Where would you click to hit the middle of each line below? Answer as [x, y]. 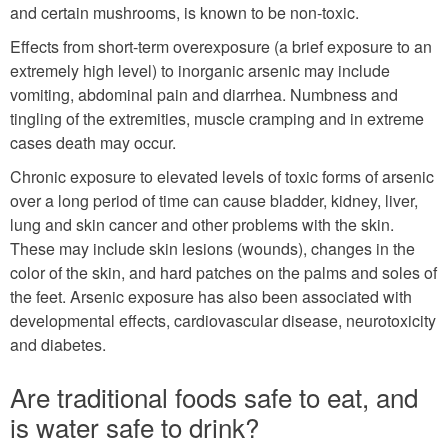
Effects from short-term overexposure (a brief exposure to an [221, 46]
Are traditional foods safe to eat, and [214, 396]
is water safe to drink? [134, 426]
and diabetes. [58, 344]
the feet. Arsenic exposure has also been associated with [211, 296]
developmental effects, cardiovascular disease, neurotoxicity [223, 320]
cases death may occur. [93, 142]
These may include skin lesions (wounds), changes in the [212, 248]
